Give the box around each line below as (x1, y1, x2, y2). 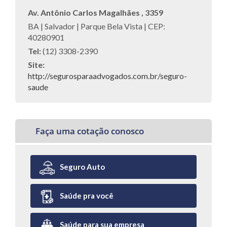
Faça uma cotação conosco (35, 125, 144, 137)
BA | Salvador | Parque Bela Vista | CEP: (28, 21, 165, 31)
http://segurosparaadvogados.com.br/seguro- (28, 71, 187, 81)
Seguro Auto (60, 162, 105, 171)
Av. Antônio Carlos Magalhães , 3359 (28, 8, 163, 17)
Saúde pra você (60, 191, 113, 200)
